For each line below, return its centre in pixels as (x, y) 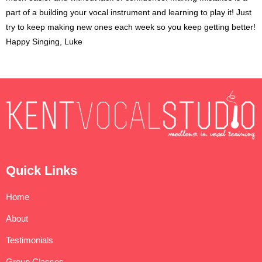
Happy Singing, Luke (44, 41)
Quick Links (42, 171)
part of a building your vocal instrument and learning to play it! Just (129, 12)
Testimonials (30, 240)
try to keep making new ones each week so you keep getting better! (131, 27)
